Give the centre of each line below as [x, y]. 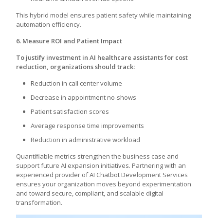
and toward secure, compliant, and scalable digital [90, 193]
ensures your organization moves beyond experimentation [104, 184]
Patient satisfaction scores [70, 111]
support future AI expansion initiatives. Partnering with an [101, 165]
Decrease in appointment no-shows [83, 97]
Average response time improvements [87, 126]
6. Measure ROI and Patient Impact [69, 41]
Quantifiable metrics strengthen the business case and [97, 156]
